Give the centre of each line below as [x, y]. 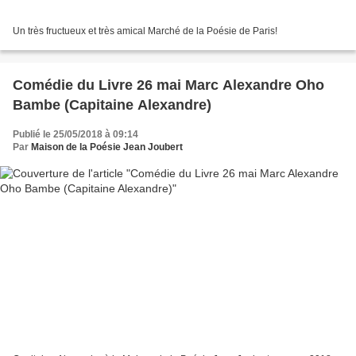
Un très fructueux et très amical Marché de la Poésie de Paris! [145, 31]
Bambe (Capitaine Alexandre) [112, 104]
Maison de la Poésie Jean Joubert [107, 147]
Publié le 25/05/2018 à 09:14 [75, 134]
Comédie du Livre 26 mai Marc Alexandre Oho [45, 85]
